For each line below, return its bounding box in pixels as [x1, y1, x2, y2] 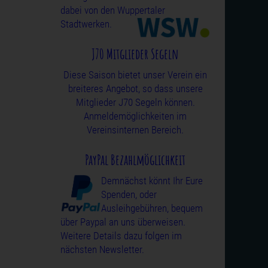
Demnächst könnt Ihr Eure [101, 175, 203, 187]
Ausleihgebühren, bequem [101, 202, 203, 214]
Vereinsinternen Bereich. [87, 124, 184, 136]
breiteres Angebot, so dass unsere [68, 83, 203, 95]
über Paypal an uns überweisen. [60, 216, 185, 228]
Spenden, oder [101, 188, 157, 200]
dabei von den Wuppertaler [60, 4, 165, 16]
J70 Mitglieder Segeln [92, 45, 179, 63]
